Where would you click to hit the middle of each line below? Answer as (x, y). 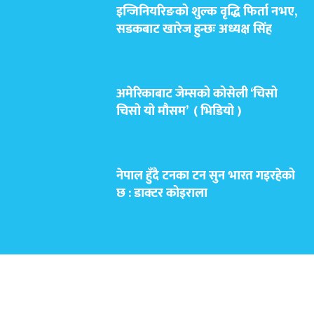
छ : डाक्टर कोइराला (162, 194)
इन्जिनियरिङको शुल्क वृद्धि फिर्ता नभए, (207, 12)
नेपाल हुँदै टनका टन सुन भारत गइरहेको (206, 176)
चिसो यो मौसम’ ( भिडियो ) (179, 112)
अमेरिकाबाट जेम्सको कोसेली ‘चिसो (197, 94)
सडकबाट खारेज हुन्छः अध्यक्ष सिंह (194, 30)
